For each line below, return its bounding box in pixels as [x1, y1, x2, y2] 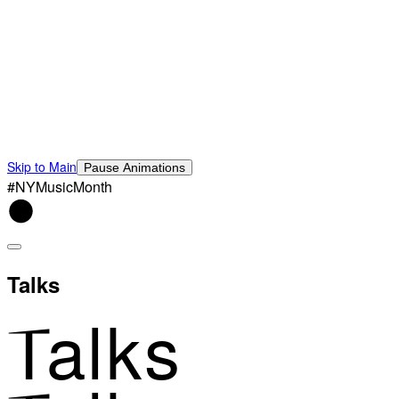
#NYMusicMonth [7, 175, 112, 197]
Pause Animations [84, 159, 185, 175]
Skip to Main [7, 157, 77, 175]
